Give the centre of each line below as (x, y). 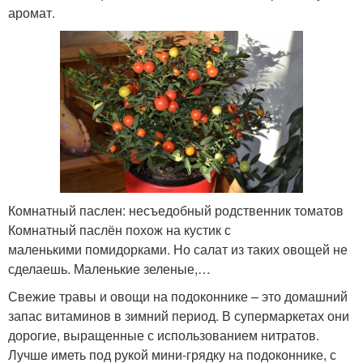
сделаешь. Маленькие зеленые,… (109, 269)
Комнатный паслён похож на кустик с (120, 230)
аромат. (32, 13)
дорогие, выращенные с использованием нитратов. (164, 335)
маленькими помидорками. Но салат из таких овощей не (178, 250)
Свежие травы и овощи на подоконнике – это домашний (178, 297)
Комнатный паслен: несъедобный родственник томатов (176, 211)
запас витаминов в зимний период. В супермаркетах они (179, 316)
